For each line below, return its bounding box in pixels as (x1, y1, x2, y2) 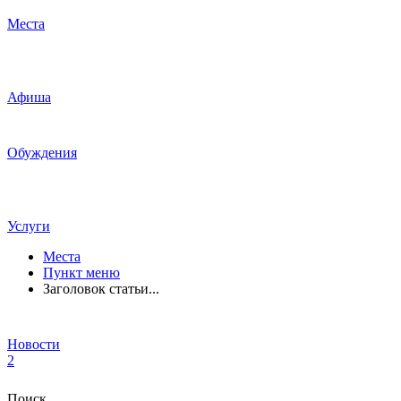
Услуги (7, 218, 50, 234)
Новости (7, 336, 60, 352)
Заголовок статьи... (43, 280, 159, 296)
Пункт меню (43, 264, 120, 280)
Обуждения (7, 144, 77, 160)
